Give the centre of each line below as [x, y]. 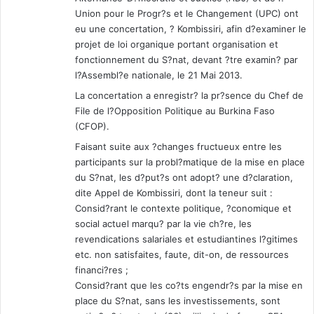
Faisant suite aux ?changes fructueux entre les [178, 147]
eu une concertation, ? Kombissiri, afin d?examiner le [191, 29]
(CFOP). [92, 127]
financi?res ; [102, 270]
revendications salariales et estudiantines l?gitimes [186, 239]
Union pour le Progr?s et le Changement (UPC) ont [187, 14]
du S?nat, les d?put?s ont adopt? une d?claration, [184, 178]
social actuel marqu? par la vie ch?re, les [163, 224]
